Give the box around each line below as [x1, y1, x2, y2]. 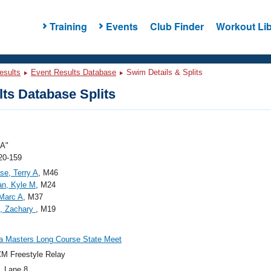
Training [49, 19, 87, 33]
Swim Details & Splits [124, 68, 203, 77]
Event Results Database [31, 68, 116, 77]
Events [105, 19, 138, 33]
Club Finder [149, 19, 204, 33]
